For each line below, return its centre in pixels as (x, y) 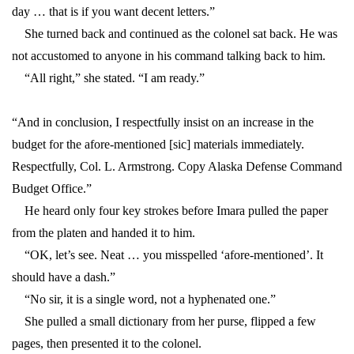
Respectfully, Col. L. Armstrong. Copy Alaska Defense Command (177, 167)
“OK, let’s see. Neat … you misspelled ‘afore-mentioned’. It (168, 255)
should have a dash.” (64, 277)
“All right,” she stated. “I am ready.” (108, 78)
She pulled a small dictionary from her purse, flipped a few (164, 322)
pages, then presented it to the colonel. (107, 344)
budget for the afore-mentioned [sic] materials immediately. (158, 145)
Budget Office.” (52, 189)
